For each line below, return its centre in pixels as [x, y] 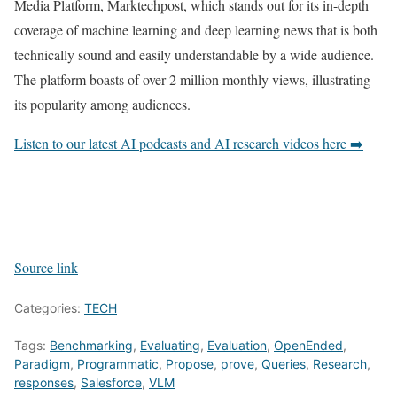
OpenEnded [308, 346]
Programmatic [118, 364]
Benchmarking [91, 346]
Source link [46, 268]
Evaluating [170, 346]
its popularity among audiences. [102, 105]
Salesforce [111, 383]
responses [44, 383]
